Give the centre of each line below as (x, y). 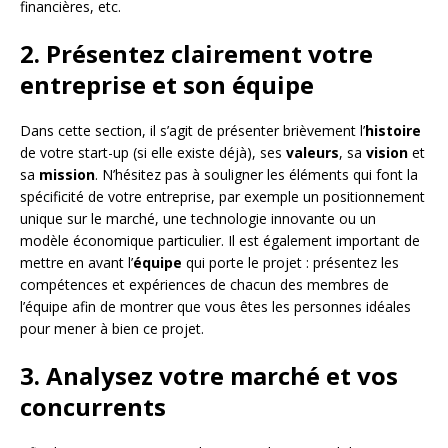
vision (387, 153)
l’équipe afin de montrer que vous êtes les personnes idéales (215, 307)
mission (67, 175)
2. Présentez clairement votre (196, 54)
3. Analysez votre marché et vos (209, 376)
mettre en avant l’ (76, 263)
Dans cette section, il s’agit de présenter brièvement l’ (192, 131)
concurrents (93, 407)
